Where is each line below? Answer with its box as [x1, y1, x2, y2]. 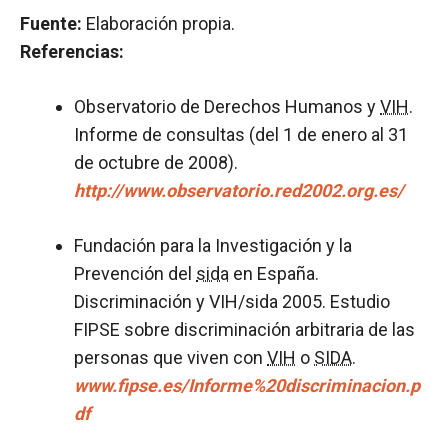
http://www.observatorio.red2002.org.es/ [74, 180, 404, 201]
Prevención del [74, 263, 196, 284]
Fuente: [20, 13, 86, 34]
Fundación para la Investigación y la [74, 235, 352, 256]
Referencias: [20, 41, 124, 62]
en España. [229, 263, 319, 284]
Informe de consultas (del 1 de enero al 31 [74, 124, 408, 145]
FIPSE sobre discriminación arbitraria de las [74, 319, 415, 340]
